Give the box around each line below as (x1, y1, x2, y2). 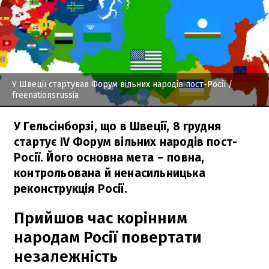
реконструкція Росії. (14, 181, 127, 196)
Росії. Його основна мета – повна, (14, 150, 205, 165)
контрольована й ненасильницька (14, 166, 205, 180)
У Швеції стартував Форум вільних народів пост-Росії (12, 79, 226, 89)
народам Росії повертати (14, 228, 202, 247)
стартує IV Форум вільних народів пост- (14, 134, 238, 149)
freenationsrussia (12, 89, 79, 100)
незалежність (14, 247, 118, 266)
